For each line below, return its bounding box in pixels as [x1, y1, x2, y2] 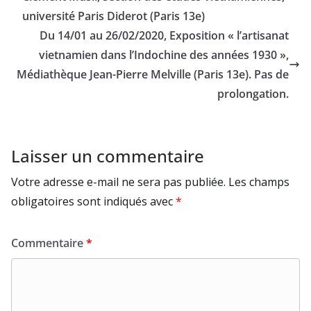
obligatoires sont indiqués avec [11, 194, 176, 210]
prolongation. [217, 86, 289, 102]
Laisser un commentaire [11, 144, 204, 168]
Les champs [228, 174, 289, 190]
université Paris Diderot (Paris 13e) [22, 8, 205, 24]
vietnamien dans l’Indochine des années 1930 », [39, 47, 289, 63]
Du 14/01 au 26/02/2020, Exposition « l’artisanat [40, 28, 289, 44]
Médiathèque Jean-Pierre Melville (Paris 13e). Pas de [17, 67, 289, 83]
